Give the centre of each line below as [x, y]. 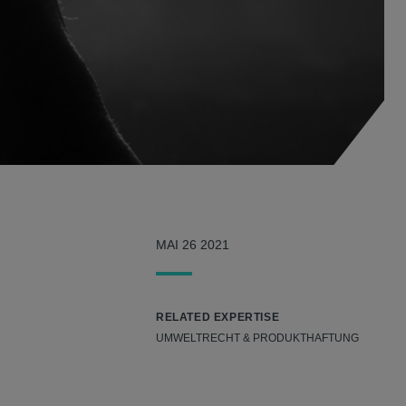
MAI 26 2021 [193, 245]
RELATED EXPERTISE [218, 318]
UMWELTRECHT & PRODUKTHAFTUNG [257, 338]
